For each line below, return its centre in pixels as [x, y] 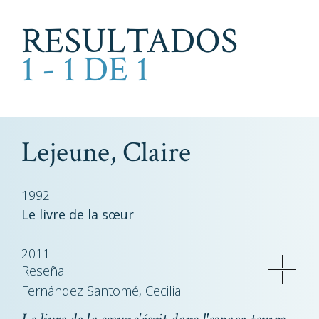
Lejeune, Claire [106, 152]
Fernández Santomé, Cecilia [101, 291]
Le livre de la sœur [78, 214]
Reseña [43, 271]
